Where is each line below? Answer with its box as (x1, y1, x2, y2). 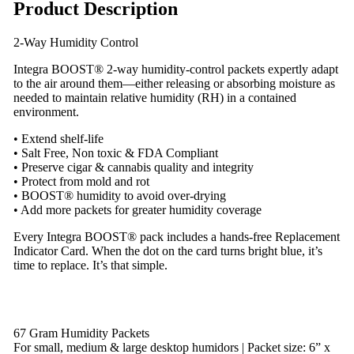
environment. (13, 104, 79, 119)
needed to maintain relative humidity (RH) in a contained (13, 90, 296, 104)
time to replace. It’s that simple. (13, 258, 168, 272)
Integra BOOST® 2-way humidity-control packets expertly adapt (13, 62, 338, 76)
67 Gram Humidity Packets (13, 326, 149, 340)
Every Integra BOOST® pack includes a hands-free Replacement (13, 229, 340, 243)
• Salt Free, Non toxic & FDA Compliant (13, 145, 218, 160)
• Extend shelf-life (13, 131, 104, 145)
